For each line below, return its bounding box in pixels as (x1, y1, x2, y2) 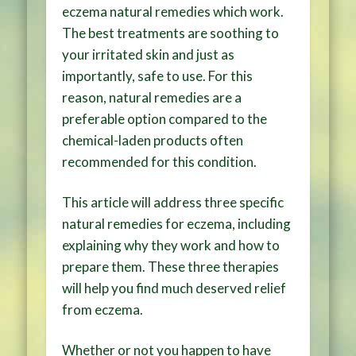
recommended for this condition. (62, 153, 257, 170)
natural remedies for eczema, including (62, 215, 292, 232)
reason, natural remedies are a (62, 88, 242, 106)
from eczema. (62, 300, 144, 318)
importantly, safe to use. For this (62, 67, 253, 84)
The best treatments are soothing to (62, 24, 280, 41)
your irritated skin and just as (62, 45, 235, 63)
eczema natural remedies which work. (62, 2, 284, 20)
